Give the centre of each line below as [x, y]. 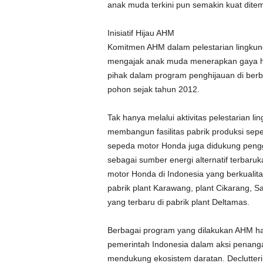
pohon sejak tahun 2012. [153, 89]
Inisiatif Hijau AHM [141, 33]
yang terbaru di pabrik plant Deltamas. [178, 202]
